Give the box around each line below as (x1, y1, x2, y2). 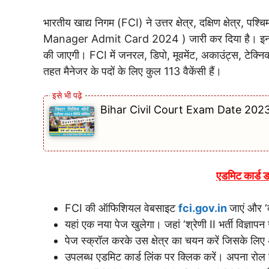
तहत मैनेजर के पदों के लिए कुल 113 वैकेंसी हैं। (43, 65, 222, 77)
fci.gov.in (178, 202, 229, 214)
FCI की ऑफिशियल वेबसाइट (65, 202, 178, 214)
